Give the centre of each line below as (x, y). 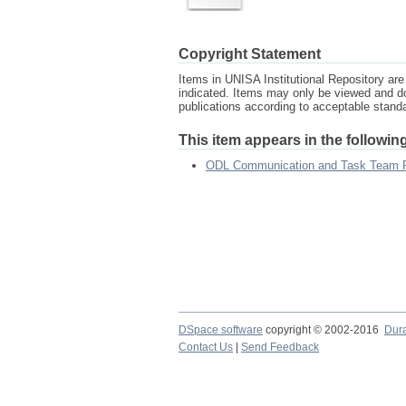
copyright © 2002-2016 (324, 330)
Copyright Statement (250, 54)
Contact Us (206, 347)
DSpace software (221, 330)
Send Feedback (280, 347)
